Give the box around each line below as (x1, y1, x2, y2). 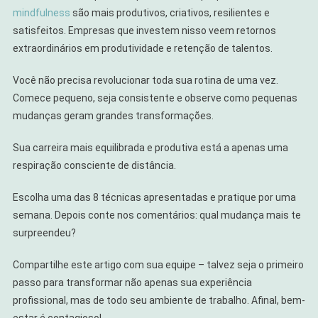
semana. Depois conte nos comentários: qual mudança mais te (12, 209, 301, 221)
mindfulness (12, 7, 72, 19)
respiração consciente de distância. (12, 160, 176, 172)
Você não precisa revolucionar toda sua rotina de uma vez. (12, 75, 278, 87)
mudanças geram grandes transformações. (12, 110, 214, 122)
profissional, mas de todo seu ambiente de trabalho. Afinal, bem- (12, 295, 305, 307)
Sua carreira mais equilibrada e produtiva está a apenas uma (12, 142, 288, 154)
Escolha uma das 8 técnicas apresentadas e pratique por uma (12, 192, 296, 204)
